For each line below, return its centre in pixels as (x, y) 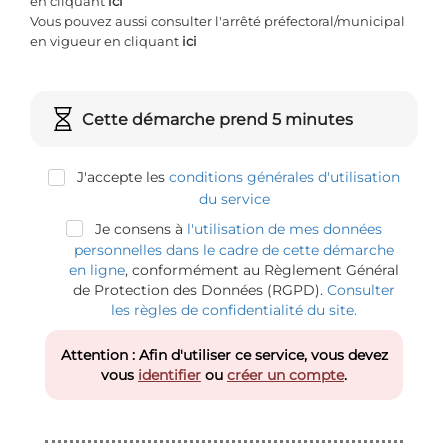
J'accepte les (121, 177)
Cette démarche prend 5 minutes (218, 119)
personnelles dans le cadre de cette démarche (234, 249)
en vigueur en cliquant (106, 41)
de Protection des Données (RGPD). (200, 289)
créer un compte (285, 374)
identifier (169, 374)
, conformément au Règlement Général (262, 269)
